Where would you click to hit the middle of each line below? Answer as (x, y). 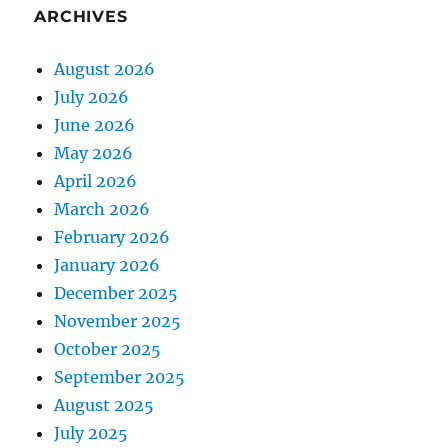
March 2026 (102, 209)
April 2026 (96, 181)
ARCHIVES (81, 17)
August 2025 (104, 405)
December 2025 (116, 293)
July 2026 (92, 97)
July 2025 (91, 433)
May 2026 (94, 153)
